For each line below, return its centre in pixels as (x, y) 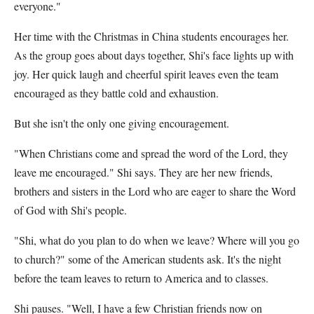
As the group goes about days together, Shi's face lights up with (154, 55)
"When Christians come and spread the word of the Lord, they (151, 153)
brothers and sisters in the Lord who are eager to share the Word (155, 191)
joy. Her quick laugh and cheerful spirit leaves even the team (146, 74)
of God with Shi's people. (70, 210)
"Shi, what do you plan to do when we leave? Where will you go (157, 240)
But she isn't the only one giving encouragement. (122, 123)
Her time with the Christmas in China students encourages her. (151, 36)
